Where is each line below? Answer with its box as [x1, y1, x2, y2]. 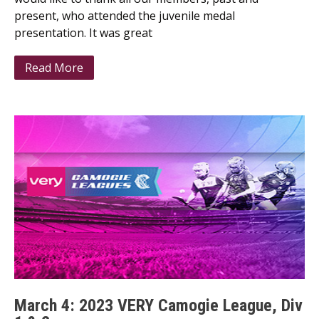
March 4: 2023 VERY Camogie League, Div [14, 296, 303, 315]
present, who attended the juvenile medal [14, 8, 235, 23]
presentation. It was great [14, 25, 152, 41]
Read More [25, 60, 83, 75]
